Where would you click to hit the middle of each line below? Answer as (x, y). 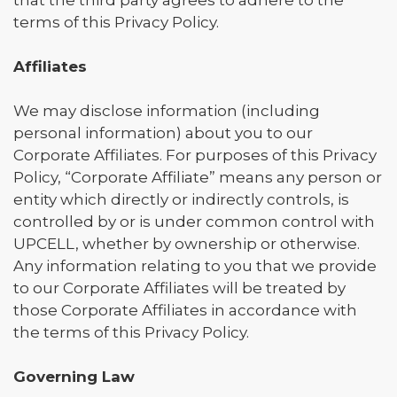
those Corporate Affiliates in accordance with (185, 310)
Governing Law (74, 377)
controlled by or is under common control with (194, 222)
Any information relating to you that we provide (195, 266)
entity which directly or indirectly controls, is (181, 199)
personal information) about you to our (163, 133)
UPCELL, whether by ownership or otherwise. (187, 244)
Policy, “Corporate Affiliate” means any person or (198, 177)
